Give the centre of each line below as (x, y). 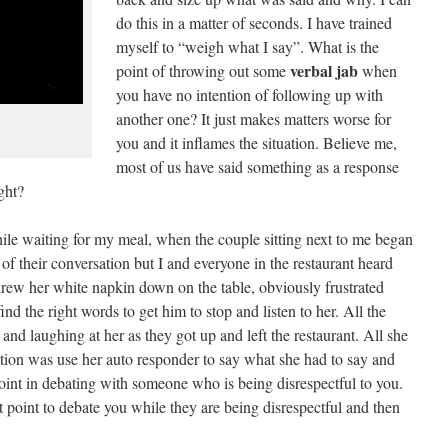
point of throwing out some (203, 70)
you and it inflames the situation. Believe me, (256, 142)
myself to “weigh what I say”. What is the (247, 46)
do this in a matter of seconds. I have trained (254, 22)
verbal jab (324, 70)
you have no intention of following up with (249, 94)
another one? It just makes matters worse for (253, 118)
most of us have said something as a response (257, 166)
